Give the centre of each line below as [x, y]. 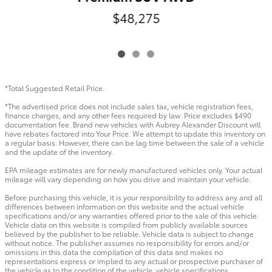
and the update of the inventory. [59, 151]
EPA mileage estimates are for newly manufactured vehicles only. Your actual [134, 169]
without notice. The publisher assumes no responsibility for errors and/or [127, 242]
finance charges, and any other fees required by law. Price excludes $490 [128, 115]
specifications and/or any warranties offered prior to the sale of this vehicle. [132, 215]
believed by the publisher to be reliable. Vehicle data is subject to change [129, 233]
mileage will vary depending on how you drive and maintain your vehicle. [128, 178]
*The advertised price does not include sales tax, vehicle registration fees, [129, 106]
